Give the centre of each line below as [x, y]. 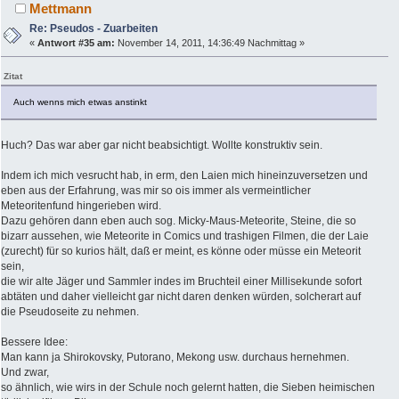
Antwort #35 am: [77, 42]
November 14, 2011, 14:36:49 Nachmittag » [210, 42]
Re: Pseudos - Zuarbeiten [94, 28]
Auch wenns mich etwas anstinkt [80, 102]
